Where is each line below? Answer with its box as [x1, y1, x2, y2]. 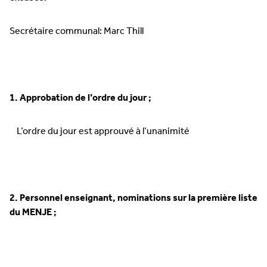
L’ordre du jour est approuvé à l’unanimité [10, 122, 190, 141]
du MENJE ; [10, 203, 57, 222]
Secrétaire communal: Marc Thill [10, 22, 144, 41]
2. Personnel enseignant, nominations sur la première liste [10, 189, 257, 207]
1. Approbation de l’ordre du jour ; [10, 89, 151, 107]
